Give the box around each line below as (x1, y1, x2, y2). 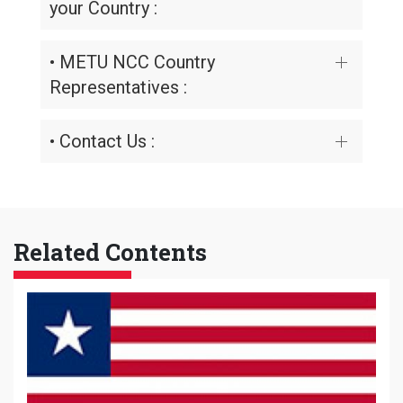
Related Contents (13, 237, 207, 267)
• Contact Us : (49, 130, 155, 152)
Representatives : (49, 76, 187, 98)
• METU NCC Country (49, 51, 215, 73)
